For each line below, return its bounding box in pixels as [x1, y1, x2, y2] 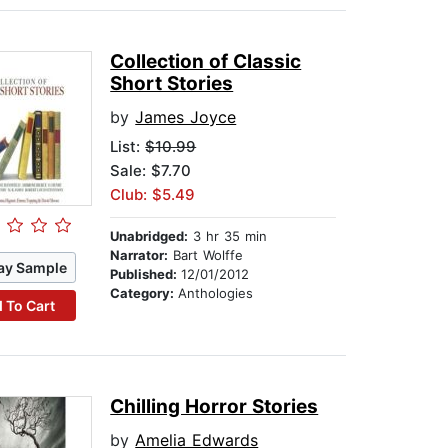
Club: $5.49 [110, 185, 196, 205]
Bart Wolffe [168, 247, 244, 264]
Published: [110, 266, 182, 283]
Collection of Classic [110, 50, 302, 74]
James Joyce [135, 107, 237, 128]
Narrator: [110, 247, 169, 264]
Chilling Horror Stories [110, 395, 319, 419]
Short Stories [110, 72, 234, 96]
